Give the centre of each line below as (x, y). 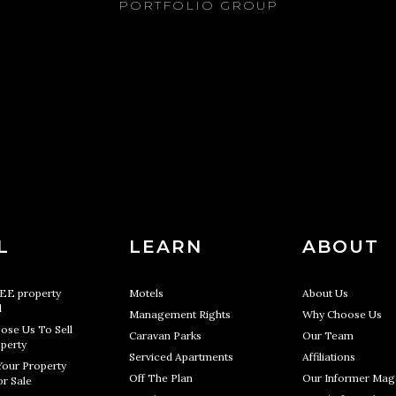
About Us (325, 293)
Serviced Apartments (181, 357)
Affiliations (329, 357)
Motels (146, 293)
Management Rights (180, 314)
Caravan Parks (165, 335)
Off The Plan (161, 378)
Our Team (328, 335)
